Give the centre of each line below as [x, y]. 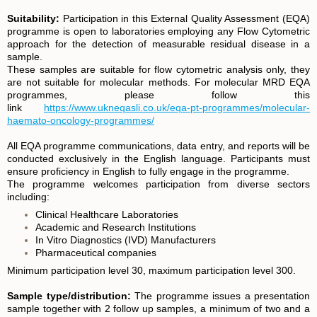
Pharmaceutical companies [96, 252]
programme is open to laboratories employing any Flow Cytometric [158, 31]
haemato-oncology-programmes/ [81, 120]
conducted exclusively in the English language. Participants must [158, 158]
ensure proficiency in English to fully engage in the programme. [148, 171]
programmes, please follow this [158, 94]
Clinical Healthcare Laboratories [107, 214]
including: [28, 196]
